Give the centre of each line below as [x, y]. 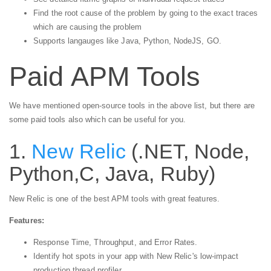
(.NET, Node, [188, 151]
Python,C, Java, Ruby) [113, 173]
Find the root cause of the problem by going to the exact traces [146, 13]
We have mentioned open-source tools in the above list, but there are [132, 105]
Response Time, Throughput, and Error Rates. [116, 243]
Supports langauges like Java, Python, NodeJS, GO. [127, 41]
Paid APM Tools [105, 77]
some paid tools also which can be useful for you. [97, 119]
